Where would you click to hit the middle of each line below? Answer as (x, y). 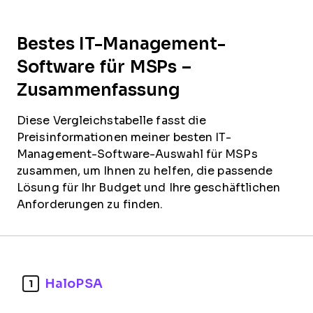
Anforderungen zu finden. (90, 204)
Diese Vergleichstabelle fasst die (112, 121)
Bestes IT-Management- (121, 44)
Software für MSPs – (104, 67)
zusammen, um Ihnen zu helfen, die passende (145, 171)
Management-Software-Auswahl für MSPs (137, 154)
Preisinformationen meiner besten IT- (124, 137)
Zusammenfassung (99, 90)
